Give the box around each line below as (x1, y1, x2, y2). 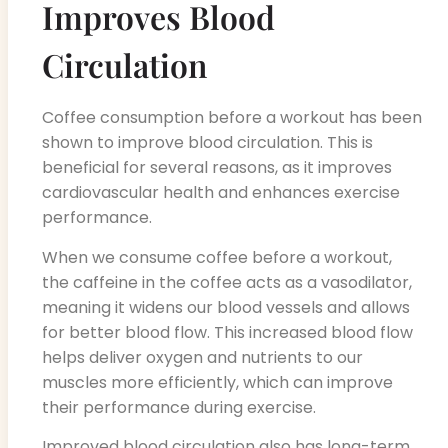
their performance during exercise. (42, 395, 316, 419)
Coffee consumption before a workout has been (42, 106, 422, 130)
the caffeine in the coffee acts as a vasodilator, (42, 270, 412, 294)
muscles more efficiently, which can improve (42, 370, 393, 394)
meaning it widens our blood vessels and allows (42, 295, 410, 319)
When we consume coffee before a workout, (42, 245, 392, 269)
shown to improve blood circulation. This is (42, 131, 373, 155)
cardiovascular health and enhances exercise (42, 181, 400, 205)
